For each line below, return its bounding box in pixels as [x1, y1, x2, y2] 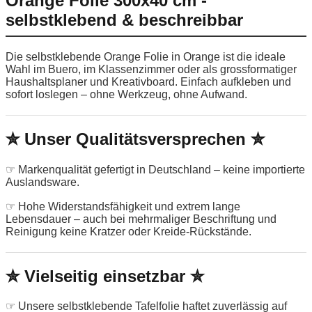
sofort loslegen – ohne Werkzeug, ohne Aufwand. [6, 88, 247, 100]
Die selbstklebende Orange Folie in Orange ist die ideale [6, 50, 286, 63]
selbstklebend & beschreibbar [6, 10, 243, 29]
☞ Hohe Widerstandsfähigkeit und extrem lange [6, 200, 240, 212]
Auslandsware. [6, 175, 79, 188]
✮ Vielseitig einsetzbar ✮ [6, 266, 204, 286]
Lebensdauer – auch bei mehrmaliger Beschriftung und [6, 212, 276, 225]
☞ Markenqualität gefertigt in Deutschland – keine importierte [6, 163, 305, 175]
